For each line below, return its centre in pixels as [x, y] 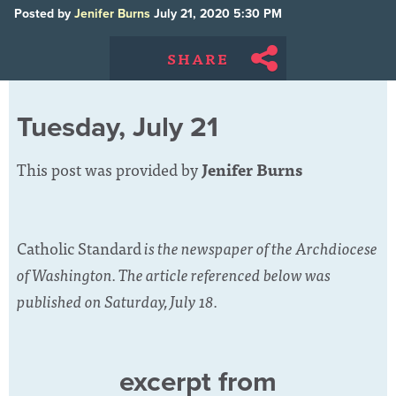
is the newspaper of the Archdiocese [259, 247]
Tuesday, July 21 [118, 127]
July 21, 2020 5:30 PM [216, 14]
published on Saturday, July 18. [118, 301]
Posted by [44, 14]
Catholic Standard [79, 247]
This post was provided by [109, 169]
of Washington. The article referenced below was [174, 274]
